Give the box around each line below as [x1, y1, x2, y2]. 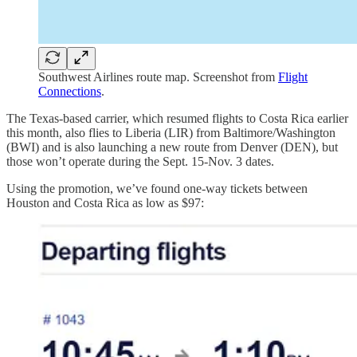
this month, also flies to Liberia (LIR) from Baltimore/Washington [6, 125, 335, 139]
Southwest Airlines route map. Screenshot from [38, 69, 278, 84]
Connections [38, 84, 101, 98]
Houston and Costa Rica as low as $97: [6, 195, 204, 210]
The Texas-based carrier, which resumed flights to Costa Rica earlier [6, 111, 348, 125]
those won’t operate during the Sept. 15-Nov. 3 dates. [6, 154, 274, 168]
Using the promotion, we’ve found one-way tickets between [6, 181, 308, 195]
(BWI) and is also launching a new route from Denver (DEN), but [6, 139, 338, 154]
